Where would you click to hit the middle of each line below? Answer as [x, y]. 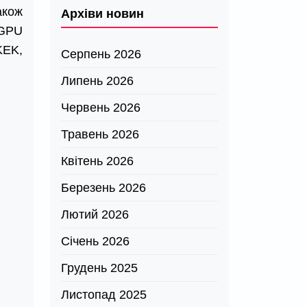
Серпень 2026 [101, 54]
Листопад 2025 [104, 295]
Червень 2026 [101, 108]
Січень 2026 [95, 241]
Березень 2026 [103, 188]
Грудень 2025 [99, 268]
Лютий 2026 [95, 214]
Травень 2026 [100, 134]
